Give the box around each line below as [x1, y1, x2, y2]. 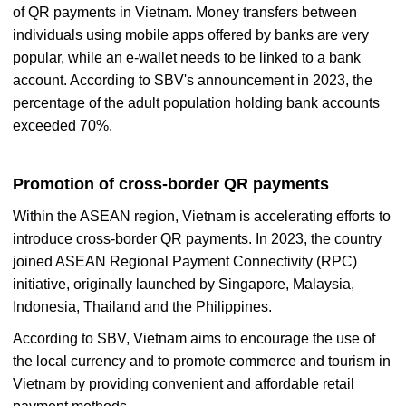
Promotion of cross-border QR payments [13, 174, 329, 193]
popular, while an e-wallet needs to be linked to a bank [13, 49, 361, 65]
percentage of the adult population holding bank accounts [13, 94, 380, 111]
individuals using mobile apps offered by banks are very [13, 26, 369, 43]
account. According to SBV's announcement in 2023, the [13, 72, 372, 88]
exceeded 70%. [13, 117, 112, 133]
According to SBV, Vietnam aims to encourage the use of [13, 330, 375, 346]
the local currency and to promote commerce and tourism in [13, 353, 391, 369]
